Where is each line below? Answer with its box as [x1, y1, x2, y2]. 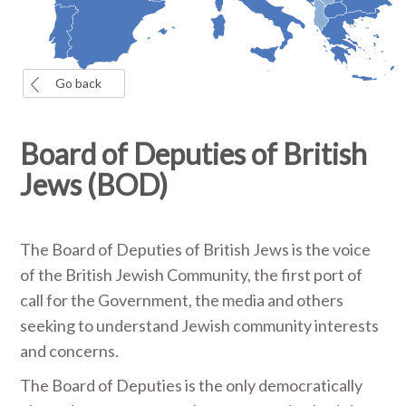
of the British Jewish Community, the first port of [20, 265, 363, 285]
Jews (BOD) [20, 167, 169, 202]
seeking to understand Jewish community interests [20, 315, 380, 335]
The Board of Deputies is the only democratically [20, 375, 363, 395]
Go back [55, 75, 101, 91]
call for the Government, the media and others [20, 290, 344, 310]
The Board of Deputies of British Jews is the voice [20, 239, 372, 259]
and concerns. [20, 341, 120, 361]
